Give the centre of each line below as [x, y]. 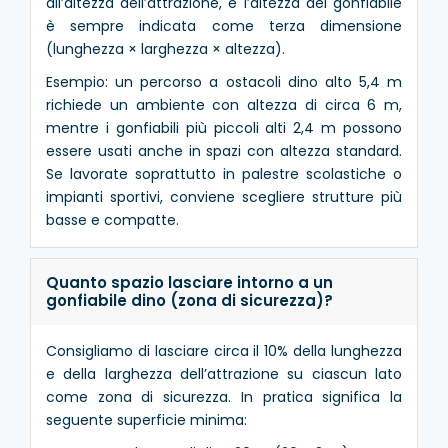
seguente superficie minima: [146, 419]
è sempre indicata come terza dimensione [224, 25]
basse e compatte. [112, 219]
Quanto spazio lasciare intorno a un [189, 282]
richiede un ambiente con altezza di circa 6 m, [224, 104]
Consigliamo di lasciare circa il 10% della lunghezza [224, 350]
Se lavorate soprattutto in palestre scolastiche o [224, 173]
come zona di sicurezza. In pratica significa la [224, 396]
